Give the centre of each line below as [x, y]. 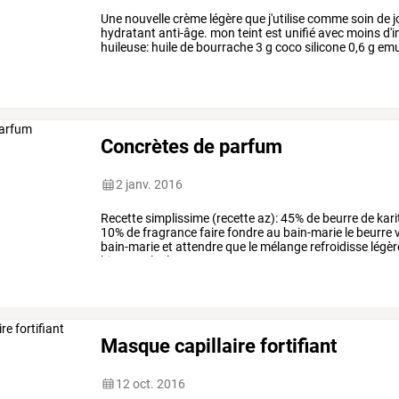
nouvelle [147, 19]
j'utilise [285, 19]
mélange [283, 247]
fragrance [169, 233]
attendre [198, 247]
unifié [299, 33]
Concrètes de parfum [192, 146]
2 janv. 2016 [150, 185]
